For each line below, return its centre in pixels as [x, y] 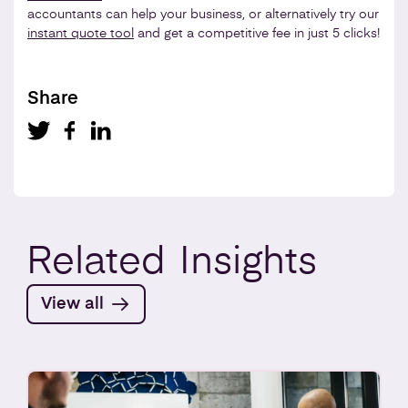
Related [101, 263]
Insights [248, 263]
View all [72, 304]
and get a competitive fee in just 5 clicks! [257, 33]
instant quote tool [81, 33]
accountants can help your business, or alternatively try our [203, 14]
